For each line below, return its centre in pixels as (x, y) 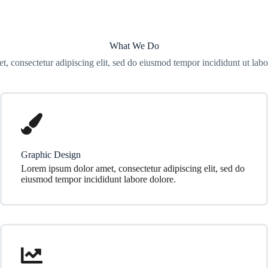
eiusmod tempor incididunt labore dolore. (98, 179)
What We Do (134, 46)
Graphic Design (51, 155)
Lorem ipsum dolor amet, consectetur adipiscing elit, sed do (133, 168)
